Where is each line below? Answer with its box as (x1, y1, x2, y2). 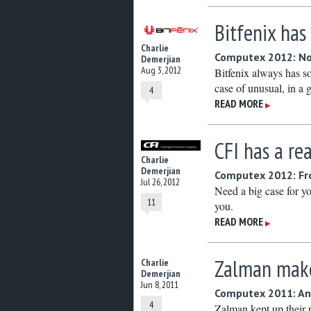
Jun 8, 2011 (141, 278, 178, 291)
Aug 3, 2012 (141, 63, 181, 76)
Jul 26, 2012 (141, 176, 180, 188)
